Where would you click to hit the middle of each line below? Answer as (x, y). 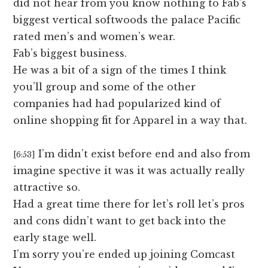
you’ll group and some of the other (105, 87)
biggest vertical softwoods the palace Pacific (127, 20)
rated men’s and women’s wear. (95, 37)
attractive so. (47, 188)
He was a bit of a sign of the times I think (120, 70)
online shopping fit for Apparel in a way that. (130, 121)
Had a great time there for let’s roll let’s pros (129, 204)
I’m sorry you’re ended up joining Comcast (124, 255)
